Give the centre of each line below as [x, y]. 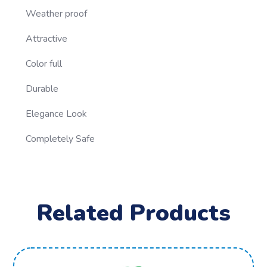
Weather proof [57, 13]
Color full [44, 63]
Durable [42, 89]
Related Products [133, 213]
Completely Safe [60, 139]
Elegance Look [57, 114]
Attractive [47, 38]
